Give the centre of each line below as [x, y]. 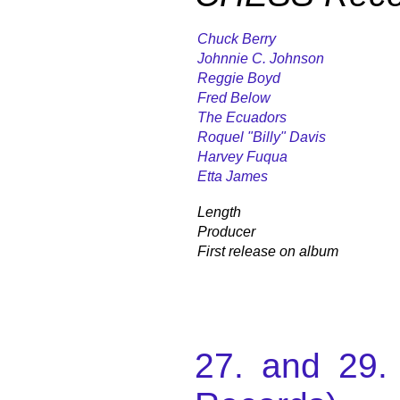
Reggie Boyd [239, 78]
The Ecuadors [242, 117]
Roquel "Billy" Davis [262, 137]
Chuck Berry [237, 38]
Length [219, 212]
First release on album [268, 251]
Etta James [233, 176]
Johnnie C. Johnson [261, 58]
